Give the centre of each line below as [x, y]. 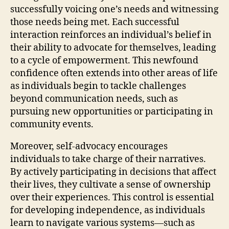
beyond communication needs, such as [94, 99]
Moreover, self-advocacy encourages [89, 146]
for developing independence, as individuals [108, 210]
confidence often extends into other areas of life [114, 73]
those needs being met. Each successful [95, 22]
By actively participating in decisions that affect [113, 172]
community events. [52, 124]
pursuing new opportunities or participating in [112, 111]
